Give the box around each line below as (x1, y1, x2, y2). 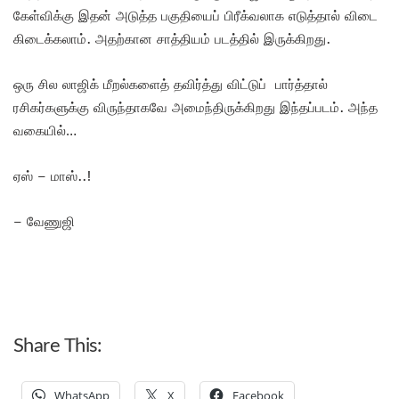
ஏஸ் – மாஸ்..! (13, 167, 92, 184)
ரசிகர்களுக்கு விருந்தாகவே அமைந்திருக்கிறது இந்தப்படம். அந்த (13, 99, 378, 116)
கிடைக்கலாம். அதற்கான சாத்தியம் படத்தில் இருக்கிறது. (13, 30, 335, 47)
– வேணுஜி (13, 213, 79, 230)
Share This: (13, 336, 102, 356)
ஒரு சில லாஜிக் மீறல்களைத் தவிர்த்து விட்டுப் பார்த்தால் (13, 76, 328, 93)
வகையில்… (13, 122, 77, 139)
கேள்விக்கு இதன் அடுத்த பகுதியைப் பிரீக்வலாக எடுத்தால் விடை (13, 7, 378, 24)
